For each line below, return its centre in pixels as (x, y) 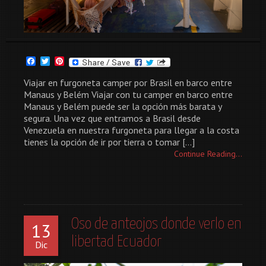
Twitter (65, 61)
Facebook (55, 61)
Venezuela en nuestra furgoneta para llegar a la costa (132, 130)
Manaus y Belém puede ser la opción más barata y (123, 106)
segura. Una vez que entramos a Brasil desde (112, 118)
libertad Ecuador (116, 242)
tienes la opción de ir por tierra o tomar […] (109, 142)
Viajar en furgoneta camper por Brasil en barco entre (128, 82)
